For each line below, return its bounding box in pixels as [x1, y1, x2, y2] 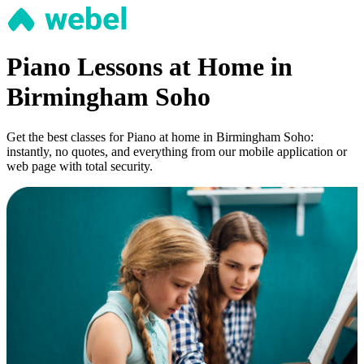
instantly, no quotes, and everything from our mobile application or [6, 144, 347, 158]
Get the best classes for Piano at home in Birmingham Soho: [6, 129, 314, 144]
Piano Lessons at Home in [6, 52, 292, 82]
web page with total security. [6, 158, 153, 173]
